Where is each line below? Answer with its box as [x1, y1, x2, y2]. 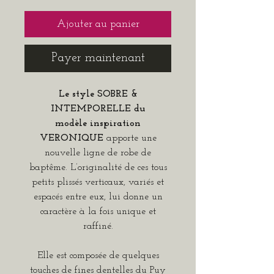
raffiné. [83, 221, 113, 232]
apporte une [103, 133, 157, 144]
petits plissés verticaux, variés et [32, 177, 164, 188]
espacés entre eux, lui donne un [33, 192, 163, 202]
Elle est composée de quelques [37, 251, 159, 261]
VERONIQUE [39, 133, 103, 144]
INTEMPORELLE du [51, 104, 145, 114]
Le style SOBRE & [58, 89, 138, 100]
